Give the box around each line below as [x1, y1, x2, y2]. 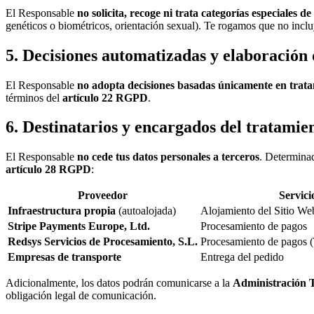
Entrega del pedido [200, 251, 284, 264]
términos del [6, 91, 60, 104]
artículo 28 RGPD [6, 163, 91, 176]
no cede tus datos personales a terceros [77, 151, 259, 163]
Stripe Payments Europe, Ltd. [8, 220, 150, 233]
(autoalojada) [116, 205, 176, 217]
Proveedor [78, 189, 128, 202]
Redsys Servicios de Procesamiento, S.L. [8, 235, 198, 248]
